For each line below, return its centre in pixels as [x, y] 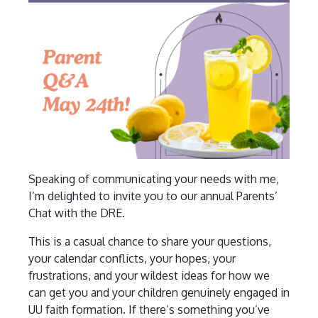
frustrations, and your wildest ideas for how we [149, 275]
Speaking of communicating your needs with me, [153, 179]
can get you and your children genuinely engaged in [159, 292]
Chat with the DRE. [76, 213]
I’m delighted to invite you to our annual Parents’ [153, 196]
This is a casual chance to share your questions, [149, 241]
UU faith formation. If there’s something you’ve [149, 309]
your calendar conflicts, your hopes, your [132, 258]
